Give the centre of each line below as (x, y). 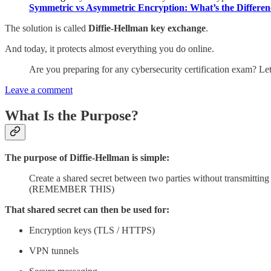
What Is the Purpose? (72, 116)
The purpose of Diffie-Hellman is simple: (87, 158)
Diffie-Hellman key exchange (147, 28)
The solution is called (47, 28)
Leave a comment (39, 90)
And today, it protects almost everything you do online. (109, 49)
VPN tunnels (54, 251)
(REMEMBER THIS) (72, 189)
